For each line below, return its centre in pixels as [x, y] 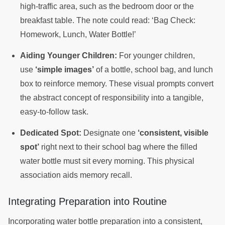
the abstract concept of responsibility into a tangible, [112, 98]
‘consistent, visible [173, 133]
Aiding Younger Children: [69, 56]
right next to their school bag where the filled [118, 147]
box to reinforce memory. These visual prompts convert [117, 84]
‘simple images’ [65, 70]
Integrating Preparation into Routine [89, 202]
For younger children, [156, 56]
